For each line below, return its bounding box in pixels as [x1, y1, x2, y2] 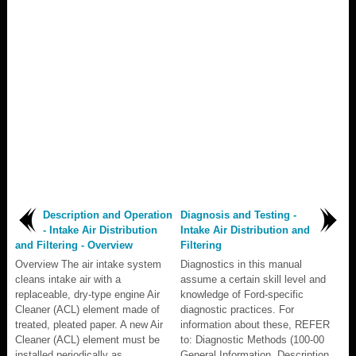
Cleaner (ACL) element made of [15, 303, 160, 315]
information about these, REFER [180, 318, 330, 331]
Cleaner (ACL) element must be [15, 333, 160, 346]
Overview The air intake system [15, 257, 161, 270]
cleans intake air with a [15, 273, 121, 285]
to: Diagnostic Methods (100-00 [180, 333, 324, 346]
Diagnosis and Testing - [180, 208, 296, 221]
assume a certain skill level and [180, 273, 326, 285]
